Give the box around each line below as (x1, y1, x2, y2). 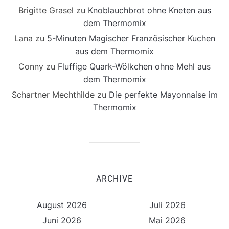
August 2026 (36, 200, 87, 211)
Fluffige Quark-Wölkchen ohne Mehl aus (58, 61, 211, 72)
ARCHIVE (96, 173, 133, 185)
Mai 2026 (149, 215, 186, 226)
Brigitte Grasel (18, 5, 74, 16)
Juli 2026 (149, 200, 186, 211)
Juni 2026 (42, 215, 81, 226)
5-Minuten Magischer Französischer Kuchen (47, 33, 215, 44)
